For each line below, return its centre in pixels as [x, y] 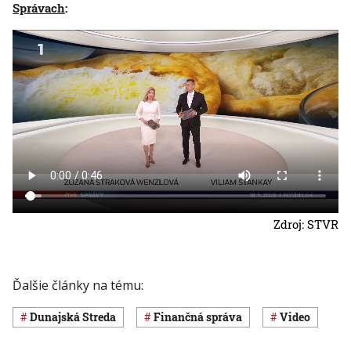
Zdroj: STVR [306, 224]
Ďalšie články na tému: [78, 285]
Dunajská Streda [77, 317]
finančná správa [201, 317]
